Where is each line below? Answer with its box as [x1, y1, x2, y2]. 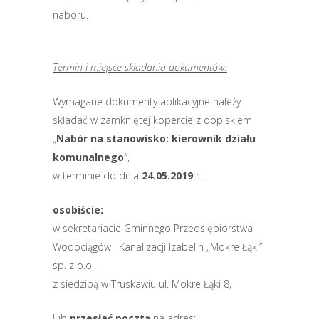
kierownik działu [172, 132, 256, 145]
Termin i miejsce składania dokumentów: [53, 61, 227, 74]
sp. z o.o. [53, 258, 94, 272]
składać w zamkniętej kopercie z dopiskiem [53, 113, 252, 127]
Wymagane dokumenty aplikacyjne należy [53, 95, 241, 108]
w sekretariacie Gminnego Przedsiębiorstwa [53, 221, 253, 235]
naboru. [53, 8, 88, 21]
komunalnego [53, 150, 124, 164]
